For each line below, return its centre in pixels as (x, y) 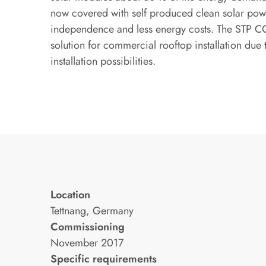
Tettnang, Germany (92, 210)
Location (70, 194)
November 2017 (87, 243)
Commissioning (87, 227)
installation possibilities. (103, 61)
